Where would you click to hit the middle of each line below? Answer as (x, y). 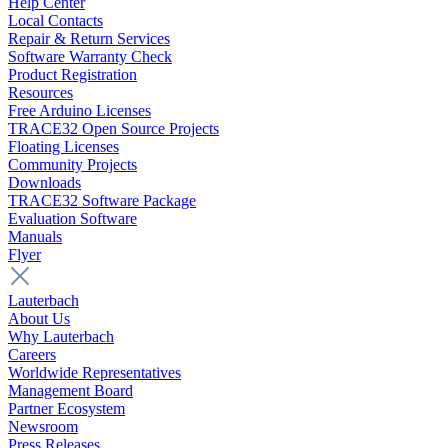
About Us (39, 319)
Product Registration (72, 75)
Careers (32, 355)
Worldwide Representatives (94, 373)
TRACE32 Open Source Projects (113, 129)
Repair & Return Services (89, 39)
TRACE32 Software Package (102, 201)
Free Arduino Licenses (79, 111)
